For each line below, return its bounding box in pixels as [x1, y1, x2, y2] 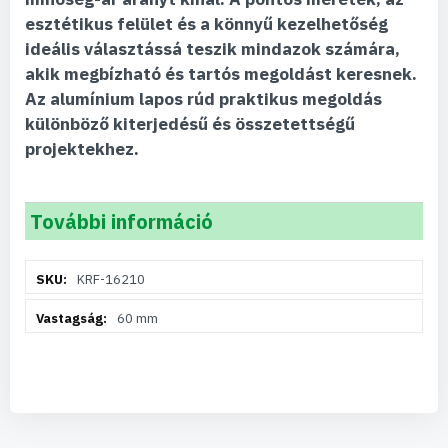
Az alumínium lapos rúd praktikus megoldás [25, 88, 382, 110]
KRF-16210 [77, 271, 145, 288]
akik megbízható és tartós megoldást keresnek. [25, 63, 417, 85]
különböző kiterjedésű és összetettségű [25, 113, 355, 135]
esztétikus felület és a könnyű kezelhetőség [25, 13, 388, 35]
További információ [30, 208, 213, 235]
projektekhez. [25, 138, 139, 160]
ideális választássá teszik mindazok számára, [25, 38, 400, 60]
